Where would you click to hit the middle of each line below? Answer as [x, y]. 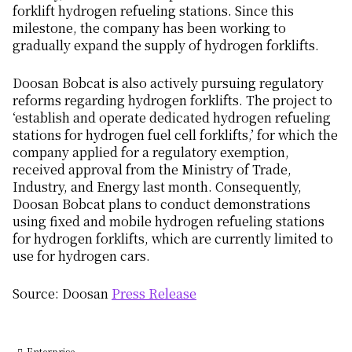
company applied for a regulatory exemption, [151, 152]
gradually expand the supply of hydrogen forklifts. [166, 46]
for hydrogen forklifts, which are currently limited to [173, 238]
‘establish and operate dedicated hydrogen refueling [172, 117]
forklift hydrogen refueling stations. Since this [153, 11]
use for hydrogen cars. [81, 255]
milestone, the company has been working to [149, 28]
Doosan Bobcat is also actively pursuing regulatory [168, 82]
